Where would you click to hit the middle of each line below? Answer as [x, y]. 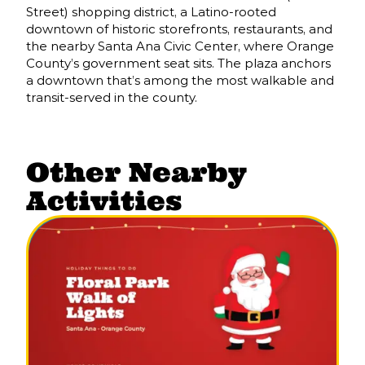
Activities [104, 201]
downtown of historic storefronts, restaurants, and [179, 29]
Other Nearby [136, 173]
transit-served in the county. [112, 98]
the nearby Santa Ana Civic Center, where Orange [180, 46]
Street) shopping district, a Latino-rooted [151, 12]
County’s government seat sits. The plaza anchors [178, 64]
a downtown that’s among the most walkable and [180, 81]
